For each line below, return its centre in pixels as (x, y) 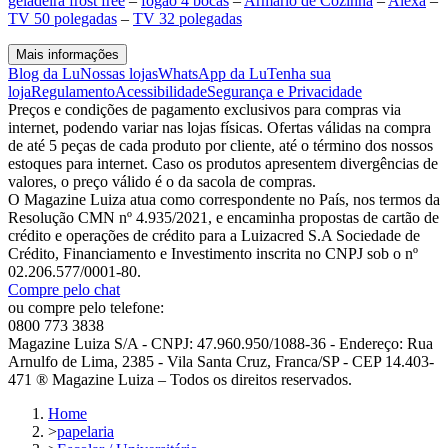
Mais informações (67, 55)
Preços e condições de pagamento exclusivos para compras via (204, 110)
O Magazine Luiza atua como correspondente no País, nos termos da (224, 200)
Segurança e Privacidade (284, 92)
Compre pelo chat (64, 290)
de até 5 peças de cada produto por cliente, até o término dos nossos (220, 146)
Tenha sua (299, 74)
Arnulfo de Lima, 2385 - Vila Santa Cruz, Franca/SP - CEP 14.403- (221, 362)
